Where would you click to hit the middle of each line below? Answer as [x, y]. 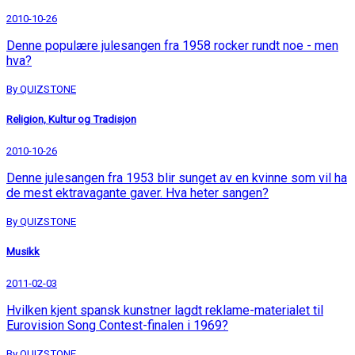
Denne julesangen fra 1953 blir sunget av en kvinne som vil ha [177, 178]
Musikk [23, 252]
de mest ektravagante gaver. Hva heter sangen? [137, 193]
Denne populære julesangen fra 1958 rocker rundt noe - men [172, 45]
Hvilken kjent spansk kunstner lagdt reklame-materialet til [165, 311]
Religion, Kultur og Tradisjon [71, 119]
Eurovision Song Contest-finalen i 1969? [117, 326]
